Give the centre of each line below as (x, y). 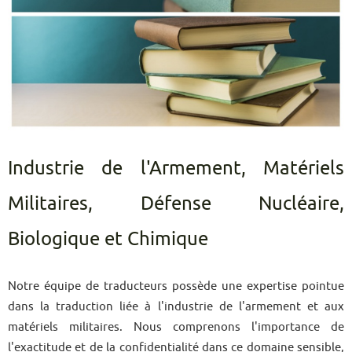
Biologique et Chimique (108, 238)
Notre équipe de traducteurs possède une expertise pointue (176, 286)
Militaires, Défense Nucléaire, (176, 203)
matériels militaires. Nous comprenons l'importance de (176, 326)
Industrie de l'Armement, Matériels (176, 168)
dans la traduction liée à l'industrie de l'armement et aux (176, 306)
